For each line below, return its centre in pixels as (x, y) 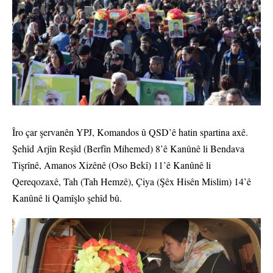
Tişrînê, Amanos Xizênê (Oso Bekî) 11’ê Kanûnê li (112, 165)
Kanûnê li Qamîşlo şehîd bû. (67, 198)
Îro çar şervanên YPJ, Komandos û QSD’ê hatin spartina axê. (130, 132)
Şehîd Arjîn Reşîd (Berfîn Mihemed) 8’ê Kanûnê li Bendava (128, 149)
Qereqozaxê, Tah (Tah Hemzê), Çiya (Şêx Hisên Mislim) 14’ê (132, 182)
